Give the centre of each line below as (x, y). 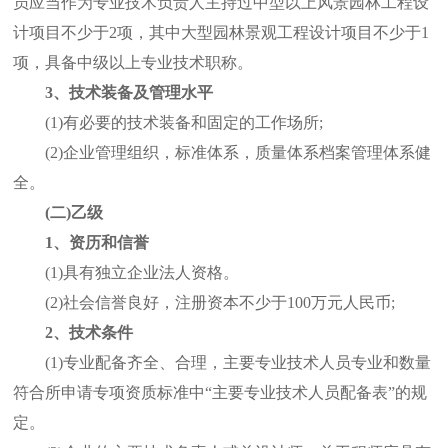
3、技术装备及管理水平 (129, 93)
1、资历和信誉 (81, 243)
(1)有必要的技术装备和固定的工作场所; (168, 123)
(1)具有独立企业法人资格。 (126, 273)
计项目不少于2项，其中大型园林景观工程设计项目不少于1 (221, 33)
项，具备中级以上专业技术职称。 (133, 63)
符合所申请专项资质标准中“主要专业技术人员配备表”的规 (220, 393)
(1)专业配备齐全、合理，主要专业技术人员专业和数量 (222, 363)
